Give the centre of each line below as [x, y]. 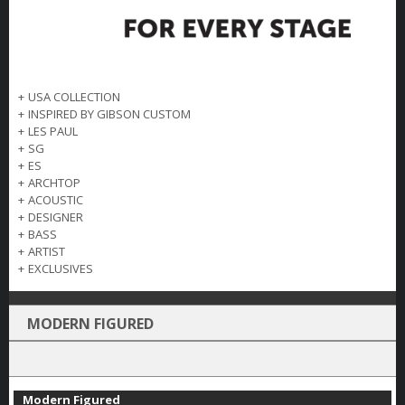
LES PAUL [53, 132]
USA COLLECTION [74, 97]
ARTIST [47, 252]
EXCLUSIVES [61, 269]
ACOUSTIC [56, 200]
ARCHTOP [54, 183]
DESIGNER [56, 217]
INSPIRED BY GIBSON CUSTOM [109, 114]
